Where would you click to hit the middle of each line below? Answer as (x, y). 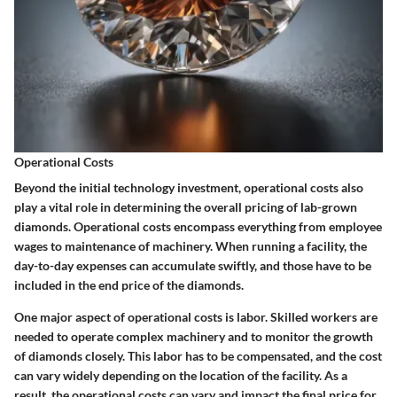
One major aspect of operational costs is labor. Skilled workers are (196, 316)
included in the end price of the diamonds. (129, 284)
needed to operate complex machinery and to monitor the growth (194, 336)
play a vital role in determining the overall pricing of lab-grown (186, 206)
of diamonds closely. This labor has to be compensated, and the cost (198, 355)
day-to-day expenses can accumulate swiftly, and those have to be (193, 265)
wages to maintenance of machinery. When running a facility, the (191, 245)
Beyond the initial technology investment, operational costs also (189, 187)
